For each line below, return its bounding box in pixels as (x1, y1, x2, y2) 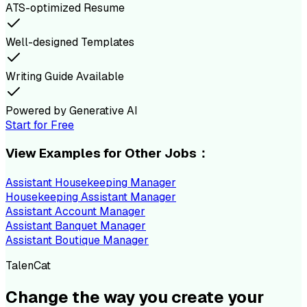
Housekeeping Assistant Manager (5, 190, 176, 205)
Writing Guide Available (5, 69, 124, 84)
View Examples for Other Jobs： (5, 145, 210, 162)
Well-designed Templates (5, 34, 134, 49)
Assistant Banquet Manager (5, 219, 146, 234)
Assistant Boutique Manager (5, 233, 149, 248)
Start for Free (5, 117, 74, 132)
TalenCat (5, 258, 51, 273)
